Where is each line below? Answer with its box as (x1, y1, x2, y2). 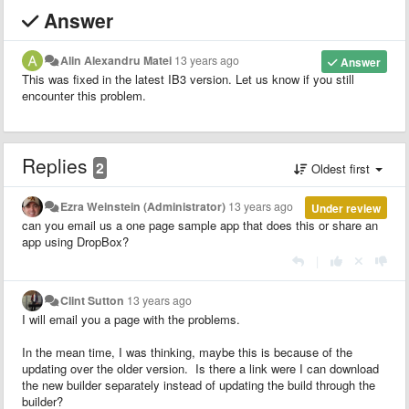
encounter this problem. (22, 86, 146, 104)
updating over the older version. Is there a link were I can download (22, 359, 379, 377)
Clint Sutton (60, 291, 125, 309)
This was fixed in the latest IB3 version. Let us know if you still (22, 69, 354, 88)
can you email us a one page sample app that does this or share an (22, 215, 378, 234)
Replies (22, 151, 93, 179)
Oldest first (308, 159, 373, 177)
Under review (310, 199, 381, 216)
